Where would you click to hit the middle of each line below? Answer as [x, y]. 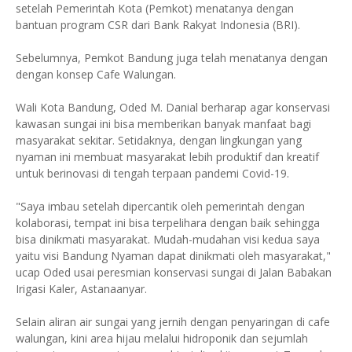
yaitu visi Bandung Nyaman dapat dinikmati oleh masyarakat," [173, 255]
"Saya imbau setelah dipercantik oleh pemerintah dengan [160, 206]
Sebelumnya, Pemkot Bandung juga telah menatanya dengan [172, 57]
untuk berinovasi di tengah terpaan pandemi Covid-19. [152, 173]
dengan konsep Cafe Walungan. [96, 74]
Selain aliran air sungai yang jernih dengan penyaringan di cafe [173, 321]
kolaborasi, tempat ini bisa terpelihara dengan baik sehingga [168, 222]
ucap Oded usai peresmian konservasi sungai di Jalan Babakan [174, 272]
